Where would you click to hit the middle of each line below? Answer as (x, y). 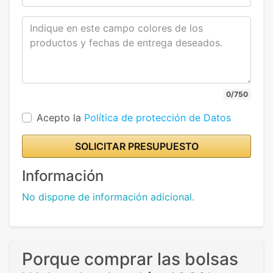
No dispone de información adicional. (108, 197)
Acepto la (60, 117)
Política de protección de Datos (158, 117)
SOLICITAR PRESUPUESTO (136, 146)
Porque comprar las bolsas (130, 259)
